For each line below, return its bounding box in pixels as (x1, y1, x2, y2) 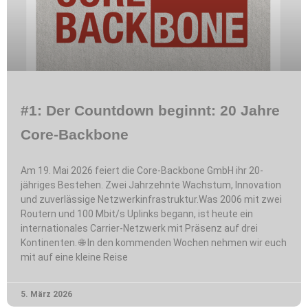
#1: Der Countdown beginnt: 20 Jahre (21, 102, 280, 118)
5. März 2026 (21, 289, 72, 299)
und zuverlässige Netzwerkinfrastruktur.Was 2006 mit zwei (21, 193, 282, 205)
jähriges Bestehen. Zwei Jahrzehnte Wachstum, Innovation (21, 179, 281, 190)
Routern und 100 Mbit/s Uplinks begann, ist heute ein (21, 208, 253, 219)
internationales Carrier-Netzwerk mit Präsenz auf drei (21, 222, 258, 234)
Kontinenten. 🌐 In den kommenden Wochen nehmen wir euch (21, 236, 287, 248)
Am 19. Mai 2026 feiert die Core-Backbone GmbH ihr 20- (21, 164, 263, 176)
